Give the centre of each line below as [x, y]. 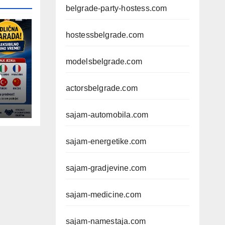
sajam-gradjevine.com [106, 168]
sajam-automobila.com [107, 115]
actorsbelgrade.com [102, 88]
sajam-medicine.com [103, 195]
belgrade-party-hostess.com [116, 8]
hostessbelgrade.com [105, 35]
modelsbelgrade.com [104, 62]
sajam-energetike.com [106, 141]
